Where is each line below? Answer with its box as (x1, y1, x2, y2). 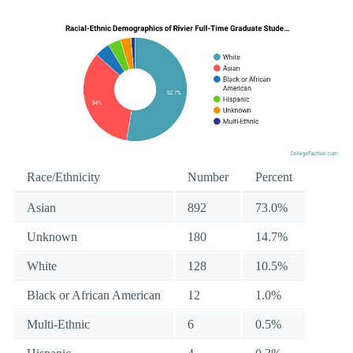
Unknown (27, 229, 77, 243)
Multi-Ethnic (27, 317, 90, 331)
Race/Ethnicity (27, 169, 100, 184)
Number (188, 169, 229, 184)
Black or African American (27, 288, 161, 302)
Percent (255, 169, 292, 184)
